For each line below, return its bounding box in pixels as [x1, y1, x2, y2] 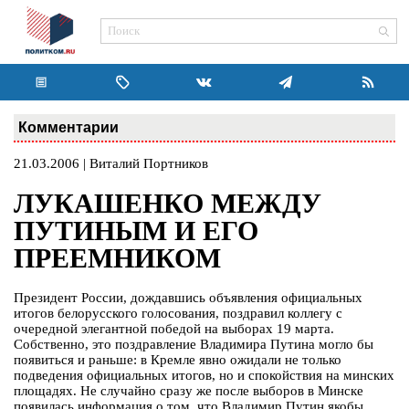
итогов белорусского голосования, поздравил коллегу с [14, 306, 342, 321]
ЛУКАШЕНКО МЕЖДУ [14, 188, 321, 219]
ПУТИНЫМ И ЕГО [14, 215, 258, 246]
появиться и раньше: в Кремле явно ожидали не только [14, 352, 341, 368]
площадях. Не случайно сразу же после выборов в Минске [14, 383, 363, 399]
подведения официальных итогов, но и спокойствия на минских [14, 368, 394, 383]
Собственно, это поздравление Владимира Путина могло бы [14, 337, 373, 352]
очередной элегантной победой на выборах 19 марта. [14, 321, 334, 337]
